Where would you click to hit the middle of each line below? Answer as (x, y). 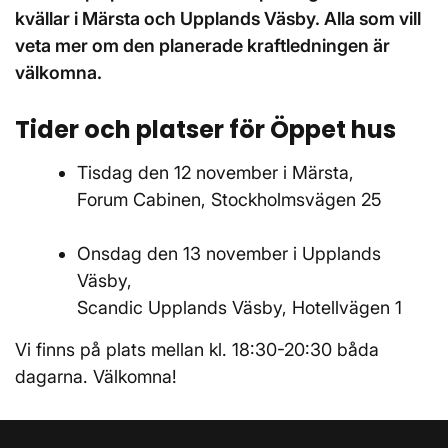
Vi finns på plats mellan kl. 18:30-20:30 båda (197, 349)
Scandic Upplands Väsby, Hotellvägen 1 (241, 307)
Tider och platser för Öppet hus (205, 129)
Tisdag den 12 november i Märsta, (215, 172)
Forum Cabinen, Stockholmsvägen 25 (229, 199)
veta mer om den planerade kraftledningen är (202, 45)
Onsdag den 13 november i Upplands (228, 253)
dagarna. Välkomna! (96, 376)
